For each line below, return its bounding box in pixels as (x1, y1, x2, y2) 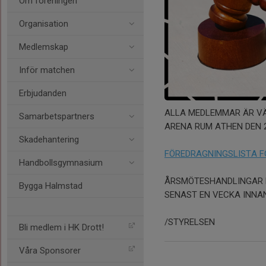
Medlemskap (19, 42, 68, 52)
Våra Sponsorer (19, 245, 81, 256)
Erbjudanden (19, 88, 66, 99)
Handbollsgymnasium (19, 157, 103, 168)
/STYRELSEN (164, 217, 215, 228)
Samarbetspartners (19, 111, 94, 122)
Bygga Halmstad (19, 180, 83, 191)
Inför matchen (19, 65, 75, 75)
